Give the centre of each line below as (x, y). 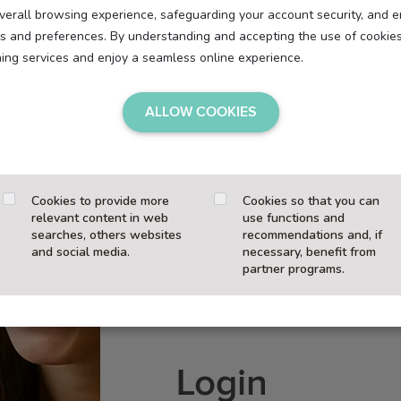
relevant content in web (100, 218)
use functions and (294, 218)
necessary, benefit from (309, 252)
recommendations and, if (312, 235)
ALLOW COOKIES (200, 111)
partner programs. (294, 269)
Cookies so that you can (311, 201)
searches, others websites (107, 235)
